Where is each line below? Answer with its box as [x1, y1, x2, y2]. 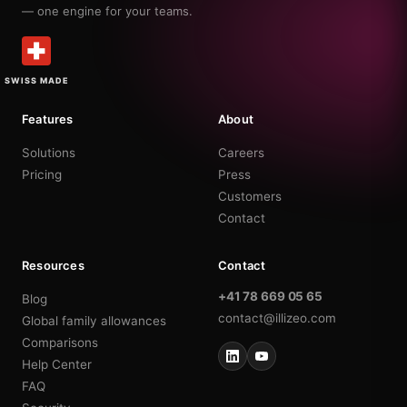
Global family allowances [22, 313, 166, 328]
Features [22, 111, 74, 126]
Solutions [22, 144, 75, 160]
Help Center [22, 356, 92, 372]
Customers [218, 188, 282, 203]
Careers [218, 144, 264, 160]
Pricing [22, 166, 62, 182]
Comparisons [22, 334, 98, 350]
